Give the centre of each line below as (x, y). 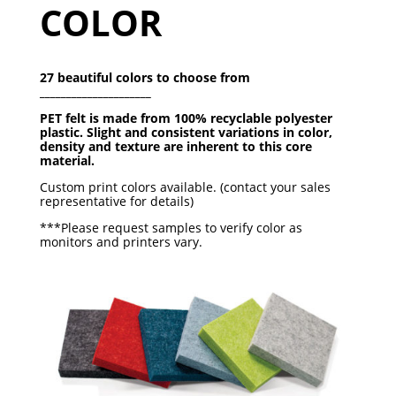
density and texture (101, 147)
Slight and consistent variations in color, (209, 133)
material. (67, 161)
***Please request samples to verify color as (171, 228)
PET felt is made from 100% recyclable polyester (186, 118)
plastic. (63, 133)
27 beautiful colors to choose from (145, 78)
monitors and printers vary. (121, 242)
